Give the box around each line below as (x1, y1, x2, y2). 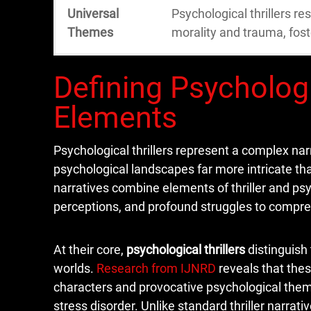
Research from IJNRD (96, 261, 216, 276)
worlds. (53, 261, 96, 276)
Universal (67, 6, 119, 21)
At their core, (53, 242, 126, 257)
